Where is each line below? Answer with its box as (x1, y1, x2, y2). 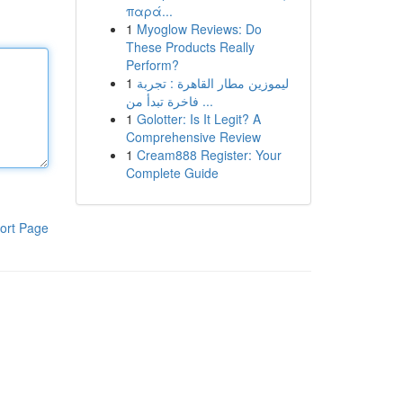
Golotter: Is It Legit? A (136, 110, 261, 128)
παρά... (125, 2, 173, 20)
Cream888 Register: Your (136, 146, 282, 164)
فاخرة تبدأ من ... (198, 92, 213, 110)
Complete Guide (125, 164, 219, 182)
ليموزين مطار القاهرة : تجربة (136, 74, 289, 92)
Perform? (125, 56, 179, 74)
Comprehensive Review (125, 128, 261, 146)
